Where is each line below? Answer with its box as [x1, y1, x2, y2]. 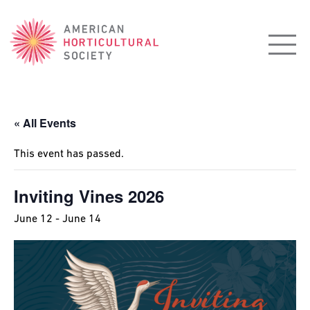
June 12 [14, 213, 53, 225]
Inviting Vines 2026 [14, 183, 164, 208]
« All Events [14, 114, 76, 131]
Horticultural [10, 39, 101, 56]
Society [10, 60, 61, 76]
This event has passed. [14, 148, 124, 160]
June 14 [62, 213, 101, 225]
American [10, 19, 78, 36]
